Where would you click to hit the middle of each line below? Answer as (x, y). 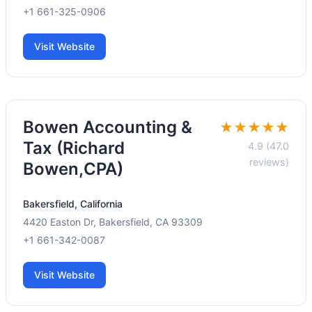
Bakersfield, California (73, 204)
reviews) (269, 162)
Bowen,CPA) (73, 169)
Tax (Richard (74, 148)
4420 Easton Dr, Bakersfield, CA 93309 (113, 222)
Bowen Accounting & (108, 127)
